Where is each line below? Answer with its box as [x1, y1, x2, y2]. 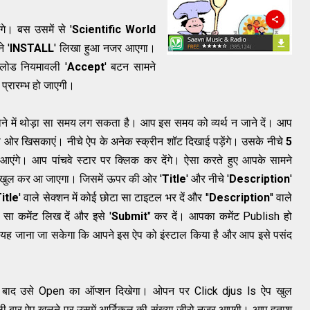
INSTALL [9, 42, 54, 55]
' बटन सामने [104, 60, 156, 74]
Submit [111, 210, 147, 224]
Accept [66, 60, 104, 74]
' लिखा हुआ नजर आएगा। [53, 42, 156, 55]
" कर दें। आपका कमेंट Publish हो [147, 210, 292, 224]
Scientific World [72, 23, 156, 37]
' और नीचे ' [185, 172, 230, 186]
